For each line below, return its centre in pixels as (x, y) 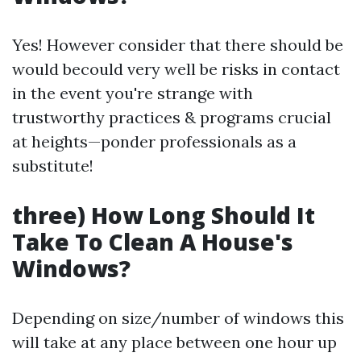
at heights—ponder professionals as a (154, 141)
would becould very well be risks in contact (176, 69)
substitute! (53, 166)
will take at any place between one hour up (174, 342)
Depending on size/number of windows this (178, 318)
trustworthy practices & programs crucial (172, 117)
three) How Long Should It (164, 215)
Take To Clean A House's (153, 242)
